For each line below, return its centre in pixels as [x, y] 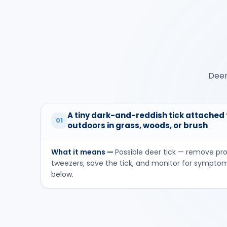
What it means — [83, 152]
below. [62, 174]
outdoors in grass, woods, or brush [138, 125]
